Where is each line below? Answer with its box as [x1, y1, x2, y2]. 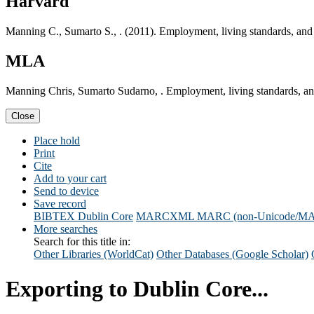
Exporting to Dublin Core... [6, 275, 268, 301]
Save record [34, 198, 86, 210]
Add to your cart [34, 172, 107, 185]
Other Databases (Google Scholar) [156, 248, 308, 261]
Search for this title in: [34, 235, 130, 248]
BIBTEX [34, 210, 75, 223]
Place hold [34, 135, 80, 147]
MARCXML [136, 210, 194, 223]
